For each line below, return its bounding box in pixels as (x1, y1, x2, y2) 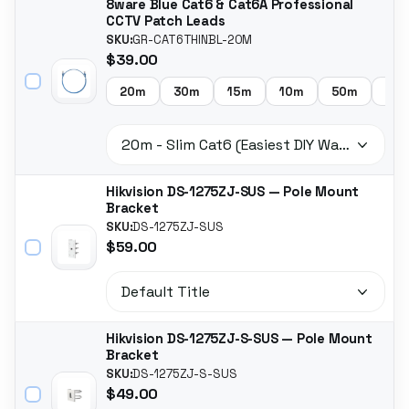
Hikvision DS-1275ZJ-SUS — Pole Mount (106, 183, 360, 200)
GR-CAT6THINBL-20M (132, 32, 253, 48)
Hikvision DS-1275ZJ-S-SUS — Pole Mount (106, 330, 372, 347)
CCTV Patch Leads (106, 13, 225, 30)
